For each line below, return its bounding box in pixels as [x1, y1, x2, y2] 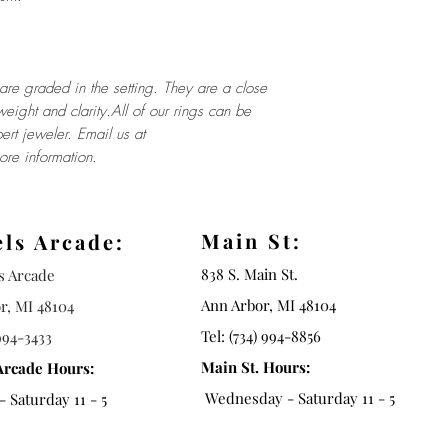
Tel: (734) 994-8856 [201, 326, 321, 346]
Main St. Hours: [201, 357, 310, 377]
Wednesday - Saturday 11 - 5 [201, 388, 395, 408]
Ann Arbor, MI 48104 [201, 295, 336, 315]
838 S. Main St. [201, 264, 298, 284]
